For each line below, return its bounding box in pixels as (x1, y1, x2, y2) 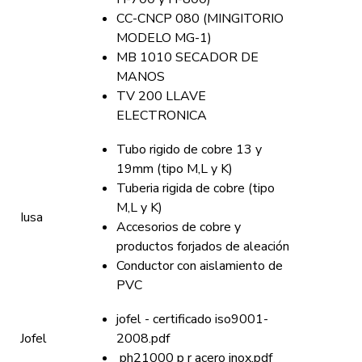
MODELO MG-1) (116, 29, 212, 47)
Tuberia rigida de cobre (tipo (116, 179, 275, 197)
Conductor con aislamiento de (116, 257, 283, 275)
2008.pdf (116, 330, 179, 347)
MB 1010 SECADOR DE (116, 48, 259, 66)
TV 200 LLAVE (116, 87, 206, 105)
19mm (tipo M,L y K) (116, 160, 233, 178)
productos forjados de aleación (116, 238, 289, 255)
